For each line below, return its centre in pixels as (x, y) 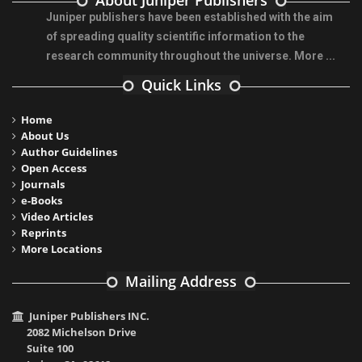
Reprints (44, 233)
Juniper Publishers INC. (89, 316)
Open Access (54, 168)
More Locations (61, 249)
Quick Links (181, 85)
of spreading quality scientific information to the (175, 37)
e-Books (42, 201)
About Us (45, 136)
